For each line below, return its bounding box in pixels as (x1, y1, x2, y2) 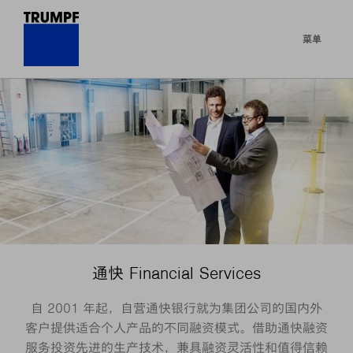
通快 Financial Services (92, 263, 261, 283)
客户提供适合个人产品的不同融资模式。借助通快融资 (25, 320, 328, 336)
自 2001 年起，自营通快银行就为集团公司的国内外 (31, 300, 322, 316)
